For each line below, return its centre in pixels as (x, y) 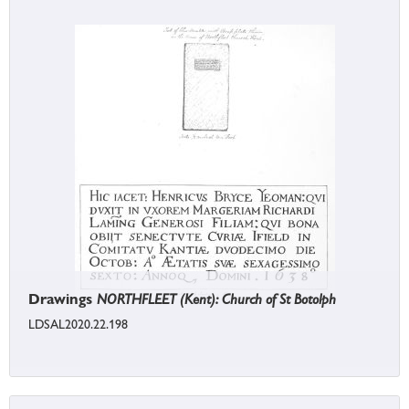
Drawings (63, 299)
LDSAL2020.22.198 (78, 325)
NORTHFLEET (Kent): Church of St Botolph (216, 299)
